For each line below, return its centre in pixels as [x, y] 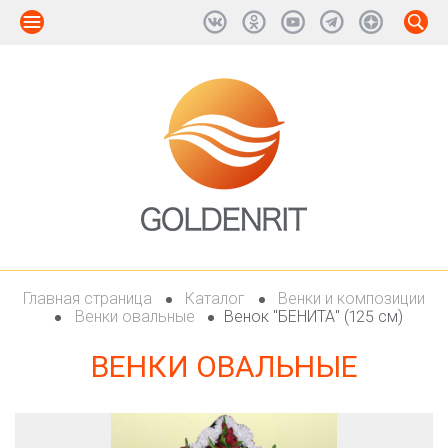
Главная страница [89, 298]
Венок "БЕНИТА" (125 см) [313, 316]
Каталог [215, 298]
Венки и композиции [349, 298]
